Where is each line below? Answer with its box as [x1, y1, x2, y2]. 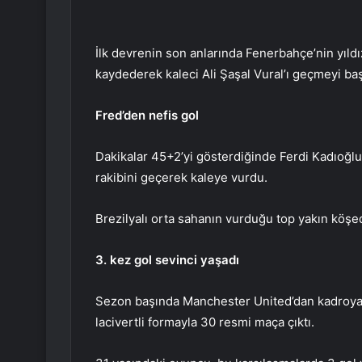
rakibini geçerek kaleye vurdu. [95, 170, 267, 186]
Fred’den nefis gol [95, 107, 199, 124]
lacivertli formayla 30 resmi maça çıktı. [95, 314, 314, 330]
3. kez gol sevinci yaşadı [95, 252, 239, 268]
